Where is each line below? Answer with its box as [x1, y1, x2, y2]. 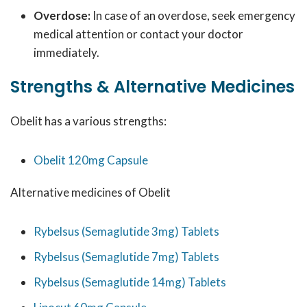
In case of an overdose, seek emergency [90, 8, 295, 23]
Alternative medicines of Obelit [10, 185, 171, 199]
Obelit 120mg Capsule [34, 153, 148, 167]
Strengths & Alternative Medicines [10, 75, 295, 98]
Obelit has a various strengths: [10, 114, 167, 128]
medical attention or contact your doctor [34, 27, 243, 41]
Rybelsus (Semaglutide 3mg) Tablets [34, 224, 219, 238]
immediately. [34, 45, 99, 60]
